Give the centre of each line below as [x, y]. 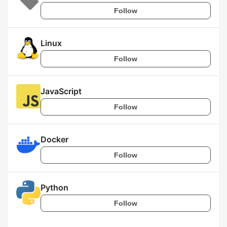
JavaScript [61, 91]
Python [54, 187]
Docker [54, 139]
